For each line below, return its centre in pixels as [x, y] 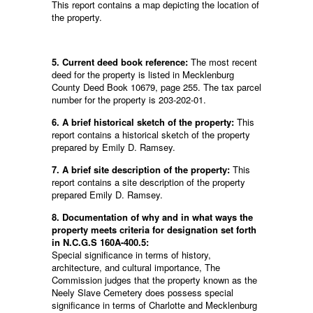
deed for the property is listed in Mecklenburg [143, 75]
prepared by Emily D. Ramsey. [114, 147]
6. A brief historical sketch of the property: [144, 122]
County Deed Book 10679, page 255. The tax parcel [156, 87]
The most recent [224, 62]
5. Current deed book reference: [121, 62]
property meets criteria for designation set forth [154, 230]
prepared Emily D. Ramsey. [107, 195]
